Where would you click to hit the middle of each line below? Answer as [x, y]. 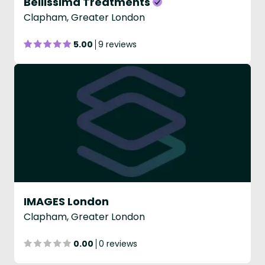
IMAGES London [66, 201]
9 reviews [117, 44]
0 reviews [118, 244]
